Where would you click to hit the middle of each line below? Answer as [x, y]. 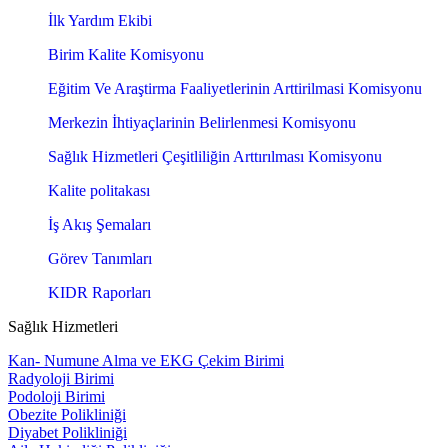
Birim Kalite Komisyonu [126, 55]
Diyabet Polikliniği [67, 433]
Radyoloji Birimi [61, 379]
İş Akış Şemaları [99, 225]
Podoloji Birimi [56, 397]
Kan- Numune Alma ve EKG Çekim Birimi [146, 361]
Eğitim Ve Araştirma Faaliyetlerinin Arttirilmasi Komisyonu [235, 89]
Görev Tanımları [100, 259]
